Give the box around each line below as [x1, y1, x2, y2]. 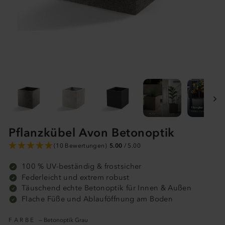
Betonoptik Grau [44, 216, 88, 224]
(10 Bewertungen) [54, 142, 107, 149]
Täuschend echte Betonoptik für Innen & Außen [22, 183, 192, 193]
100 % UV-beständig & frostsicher [22, 162, 142, 171]
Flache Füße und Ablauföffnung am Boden [22, 194, 173, 204]
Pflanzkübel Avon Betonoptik [9, 126, 175, 140]
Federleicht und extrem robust [22, 172, 130, 182]
